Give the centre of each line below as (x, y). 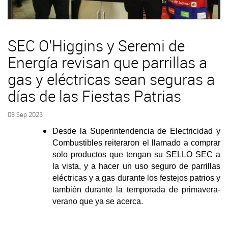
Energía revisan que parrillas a (107, 62)
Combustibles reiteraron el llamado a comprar (136, 142)
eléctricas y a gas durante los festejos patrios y (136, 178)
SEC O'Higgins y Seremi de (96, 46)
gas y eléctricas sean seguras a (111, 79)
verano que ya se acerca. (98, 201)
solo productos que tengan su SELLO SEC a (136, 154)
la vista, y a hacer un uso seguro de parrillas (136, 166)
